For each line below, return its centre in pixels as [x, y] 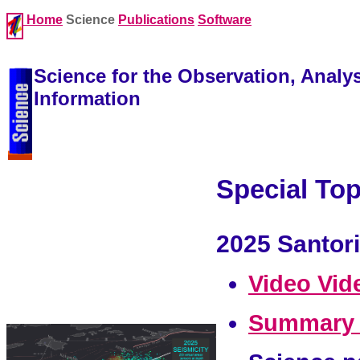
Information [87, 98]
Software [225, 20]
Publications [156, 20]
